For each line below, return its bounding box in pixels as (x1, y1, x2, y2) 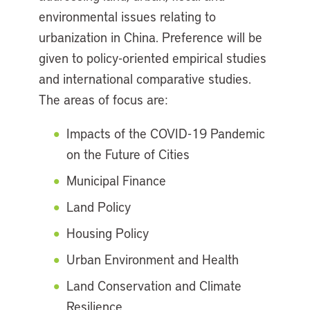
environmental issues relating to (39, 8, 216, 26)
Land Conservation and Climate (66, 277, 241, 295)
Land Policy (66, 198, 131, 216)
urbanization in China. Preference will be (39, 28, 262, 46)
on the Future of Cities (66, 145, 190, 163)
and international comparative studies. (39, 70, 251, 88)
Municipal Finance (66, 172, 166, 190)
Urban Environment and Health (66, 250, 239, 268)
